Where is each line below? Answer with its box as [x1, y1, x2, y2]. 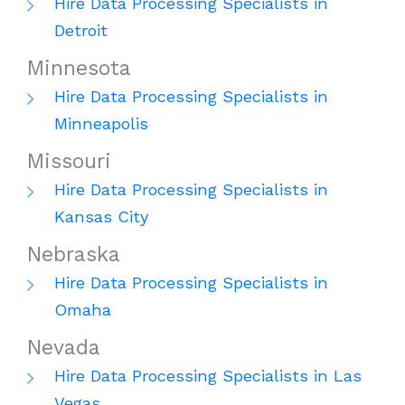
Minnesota [27, 56, 131, 81]
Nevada [27, 335, 100, 361]
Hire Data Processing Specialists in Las [54, 366, 362, 386]
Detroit [54, 21, 108, 41]
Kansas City [54, 207, 148, 227]
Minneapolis [54, 114, 148, 134]
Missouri [27, 149, 111, 174]
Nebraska [27, 242, 120, 268]
